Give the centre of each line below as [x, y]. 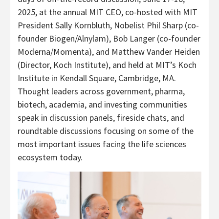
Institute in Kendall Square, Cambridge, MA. [97, 78]
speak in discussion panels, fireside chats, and [101, 118]
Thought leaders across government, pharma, [101, 91]
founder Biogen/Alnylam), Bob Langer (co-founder [109, 39]
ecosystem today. [50, 157]
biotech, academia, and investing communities [102, 105]
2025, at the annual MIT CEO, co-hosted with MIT [108, 12]
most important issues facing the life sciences [102, 144]
